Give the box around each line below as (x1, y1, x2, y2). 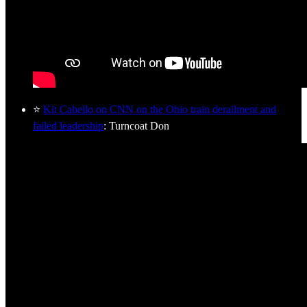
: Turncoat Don (103, 119, 169, 132)
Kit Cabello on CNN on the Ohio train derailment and (43, 103, 276, 115)
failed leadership (33, 119, 103, 132)
